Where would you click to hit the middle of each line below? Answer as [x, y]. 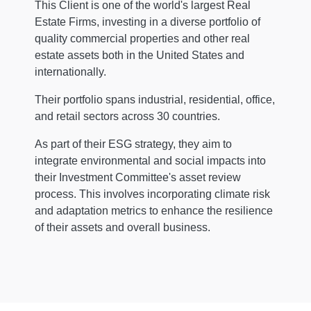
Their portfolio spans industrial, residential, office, [155, 100]
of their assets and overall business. [123, 228]
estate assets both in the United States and [140, 56]
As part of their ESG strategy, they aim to [134, 144]
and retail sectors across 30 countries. [128, 117]
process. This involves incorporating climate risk [153, 194]
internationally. [71, 72]
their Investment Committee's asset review [138, 178]
